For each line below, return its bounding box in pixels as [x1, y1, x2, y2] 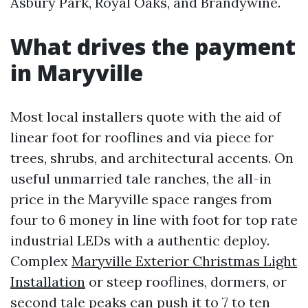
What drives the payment [10, 32, 296, 61]
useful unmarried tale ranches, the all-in [10, 170, 272, 187]
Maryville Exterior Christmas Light [71, 252, 297, 269]
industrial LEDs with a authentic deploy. [10, 232, 269, 249]
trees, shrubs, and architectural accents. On [10, 149, 294, 166]
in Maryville [10, 58, 143, 87]
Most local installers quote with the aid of [10, 108, 281, 125]
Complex [10, 252, 71, 269]
